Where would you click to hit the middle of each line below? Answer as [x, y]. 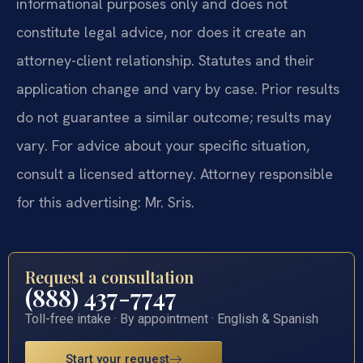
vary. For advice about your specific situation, [163, 146]
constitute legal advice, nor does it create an [161, 32]
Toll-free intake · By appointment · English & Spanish [172, 319]
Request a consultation [109, 277]
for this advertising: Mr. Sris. [105, 203]
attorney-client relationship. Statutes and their [165, 61]
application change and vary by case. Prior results [178, 89]
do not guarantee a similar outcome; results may [174, 117]
